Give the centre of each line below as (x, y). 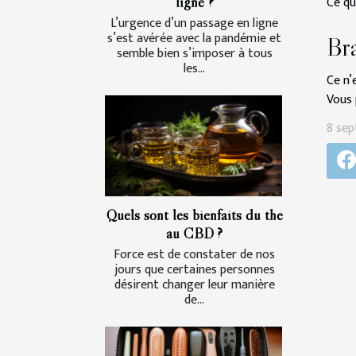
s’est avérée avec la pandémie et (194, 38)
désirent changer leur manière (194, 285)
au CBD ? (194, 233)
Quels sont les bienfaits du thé (194, 215)
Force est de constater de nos (194, 255)
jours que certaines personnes (194, 270)
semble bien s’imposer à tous (194, 53)
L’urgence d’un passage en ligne (194, 23)
